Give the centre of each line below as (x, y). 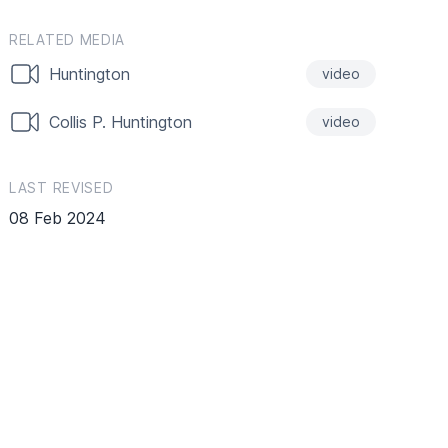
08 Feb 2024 (57, 217)
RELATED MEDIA (67, 39)
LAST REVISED (61, 187)
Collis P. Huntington (120, 121)
